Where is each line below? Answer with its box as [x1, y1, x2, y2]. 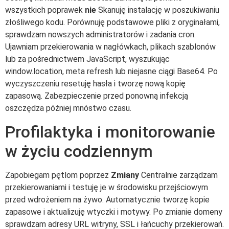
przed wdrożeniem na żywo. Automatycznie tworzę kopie [5, 194, 210, 204]
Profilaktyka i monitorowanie [5, 122, 215, 142]
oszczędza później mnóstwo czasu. [5, 103, 131, 113]
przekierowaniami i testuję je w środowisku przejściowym [5, 182, 208, 192]
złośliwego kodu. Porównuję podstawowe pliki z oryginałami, [5, 17, 220, 28]
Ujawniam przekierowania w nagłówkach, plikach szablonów [5, 42, 216, 52]
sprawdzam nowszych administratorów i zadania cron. [5, 30, 196, 40]
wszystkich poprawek [5, 5, 85, 15]
